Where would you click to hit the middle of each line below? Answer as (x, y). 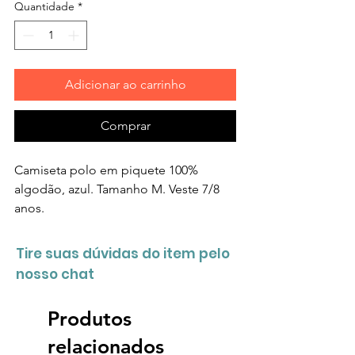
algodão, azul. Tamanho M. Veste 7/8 (117, 189)
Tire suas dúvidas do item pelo (123, 253)
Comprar (125, 125)
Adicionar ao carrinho (125, 84)
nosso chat (55, 274)
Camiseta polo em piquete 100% (106, 170)
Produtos (90, 318)
